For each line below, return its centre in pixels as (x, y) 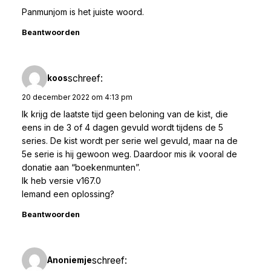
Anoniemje (70, 260)
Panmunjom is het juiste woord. (83, 12)
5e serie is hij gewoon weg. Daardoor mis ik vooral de (129, 154)
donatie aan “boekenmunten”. (81, 168)
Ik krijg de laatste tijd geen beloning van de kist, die (125, 114)
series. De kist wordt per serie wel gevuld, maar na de (130, 141)
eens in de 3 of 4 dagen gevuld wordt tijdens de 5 (122, 128)
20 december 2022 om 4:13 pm (77, 97)
